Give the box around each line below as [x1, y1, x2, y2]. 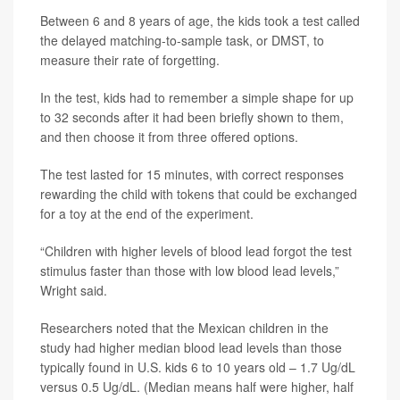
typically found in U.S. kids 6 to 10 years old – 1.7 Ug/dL [40, 358, 355, 377]
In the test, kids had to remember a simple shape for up [40, 88, 354, 107]
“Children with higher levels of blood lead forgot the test [40, 242, 352, 261]
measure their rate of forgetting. [40, 51, 220, 70]
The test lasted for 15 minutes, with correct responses [40, 165, 344, 184]
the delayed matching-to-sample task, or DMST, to [40, 31, 324, 50]
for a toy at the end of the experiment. [40, 204, 254, 223]
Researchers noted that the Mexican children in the [40, 319, 329, 337]
